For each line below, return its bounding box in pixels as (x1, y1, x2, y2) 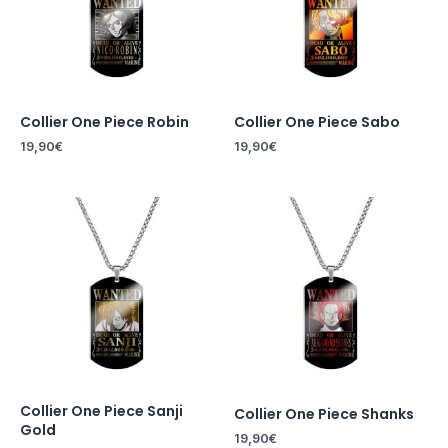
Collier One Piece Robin (20, 112, 189, 133)
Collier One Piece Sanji (20, 400, 183, 421)
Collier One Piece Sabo (234, 112, 400, 133)
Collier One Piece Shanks (234, 403, 414, 424)
